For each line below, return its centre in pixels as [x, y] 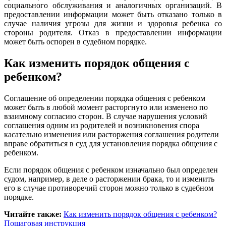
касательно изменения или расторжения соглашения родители [111, 134]
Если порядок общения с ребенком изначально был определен [111, 169]
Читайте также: [33, 214]
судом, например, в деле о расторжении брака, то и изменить [109, 179]
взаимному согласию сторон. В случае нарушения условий [106, 116]
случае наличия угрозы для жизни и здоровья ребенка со [113, 23]
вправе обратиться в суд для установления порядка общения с [111, 143]
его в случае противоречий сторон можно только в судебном [109, 188]
